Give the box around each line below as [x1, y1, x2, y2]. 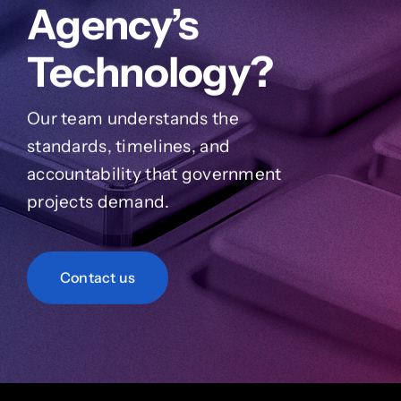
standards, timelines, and [26, 135, 231, 157]
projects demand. [26, 191, 170, 212]
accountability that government [26, 163, 282, 184]
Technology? [26, 46, 274, 98]
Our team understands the [26, 107, 239, 129]
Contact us [59, 268, 136, 286]
